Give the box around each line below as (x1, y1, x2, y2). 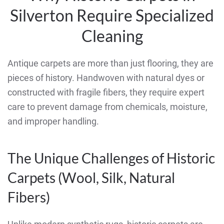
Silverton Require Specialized (10, 5, 214, 25)
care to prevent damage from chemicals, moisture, (7, 101, 207, 112)
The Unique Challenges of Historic (7, 149, 215, 167)
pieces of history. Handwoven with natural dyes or (7, 72, 204, 83)
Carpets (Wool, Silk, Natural (7, 169, 175, 186)
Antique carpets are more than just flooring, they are (7, 58, 213, 69)
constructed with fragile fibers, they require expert (7, 87, 204, 98)
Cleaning (81, 26, 143, 46)
